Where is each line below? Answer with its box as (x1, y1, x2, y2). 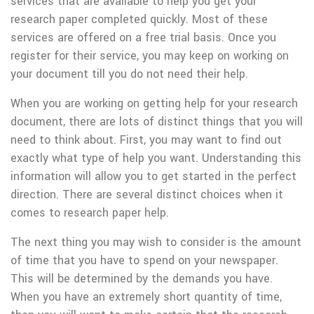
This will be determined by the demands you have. (11, 271, 273, 287)
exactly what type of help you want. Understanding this (11, 150, 301, 166)
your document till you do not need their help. (11, 66, 248, 82)
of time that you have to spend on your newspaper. (11, 252, 278, 268)
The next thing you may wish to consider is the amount (11, 234, 301, 250)
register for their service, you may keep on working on (11, 48, 289, 64)
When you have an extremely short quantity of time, (11, 289, 282, 305)
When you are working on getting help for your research (11, 95, 298, 111)
